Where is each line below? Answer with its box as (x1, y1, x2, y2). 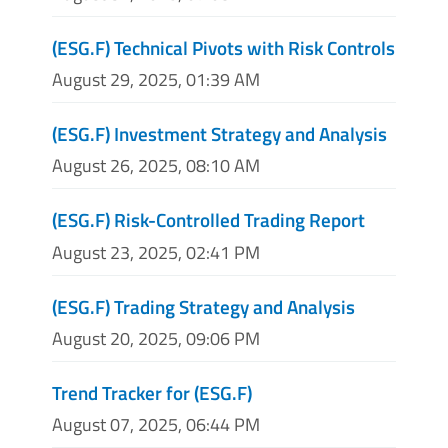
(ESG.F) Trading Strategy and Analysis (52, 291, 355, 321)
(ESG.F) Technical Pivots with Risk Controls (52, 32, 395, 62)
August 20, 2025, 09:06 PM (52, 324, 260, 352)
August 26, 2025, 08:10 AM (52, 152, 260, 180)
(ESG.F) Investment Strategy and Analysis (52, 119, 387, 149)
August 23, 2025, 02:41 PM (52, 238, 260, 266)
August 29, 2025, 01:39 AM (52, 66, 260, 94)
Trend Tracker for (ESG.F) (52, 377, 252, 407)
